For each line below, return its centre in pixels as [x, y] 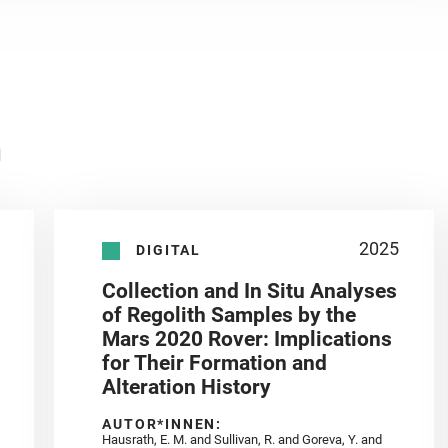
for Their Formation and [215, 363]
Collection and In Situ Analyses [250, 291]
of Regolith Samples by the [229, 315]
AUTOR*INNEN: [162, 424]
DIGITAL [169, 249]
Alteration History [187, 387]
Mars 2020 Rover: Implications [247, 339]
